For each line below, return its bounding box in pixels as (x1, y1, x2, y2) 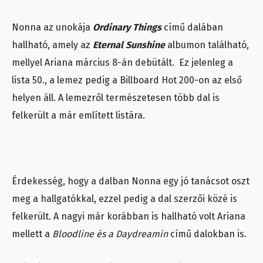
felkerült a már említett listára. (12, 110, 145, 122)
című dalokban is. (168, 228, 247, 240)
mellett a (12, 228, 52, 240)
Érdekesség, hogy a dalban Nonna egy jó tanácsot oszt (12, 176, 249, 187)
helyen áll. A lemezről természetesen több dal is (12, 92, 220, 104)
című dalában (161, 22, 223, 33)
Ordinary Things (93, 22, 161, 33)
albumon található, (167, 39, 249, 51)
